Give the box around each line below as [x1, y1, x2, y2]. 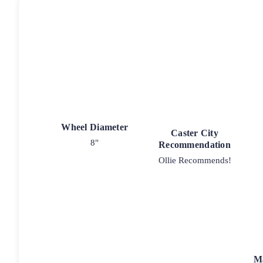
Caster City [171, 127, 218, 138]
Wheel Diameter [61, 122, 129, 132]
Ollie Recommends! [158, 155, 231, 165]
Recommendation [159, 139, 231, 150]
